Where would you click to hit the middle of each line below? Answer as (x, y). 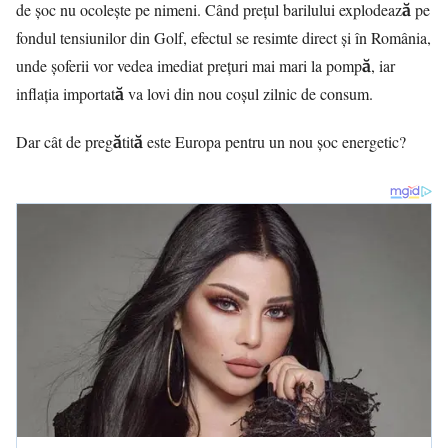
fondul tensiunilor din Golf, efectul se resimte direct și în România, (223, 37)
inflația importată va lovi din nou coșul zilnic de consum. (194, 93)
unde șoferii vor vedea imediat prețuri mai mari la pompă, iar (205, 65)
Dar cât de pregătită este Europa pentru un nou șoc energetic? (211, 141)
